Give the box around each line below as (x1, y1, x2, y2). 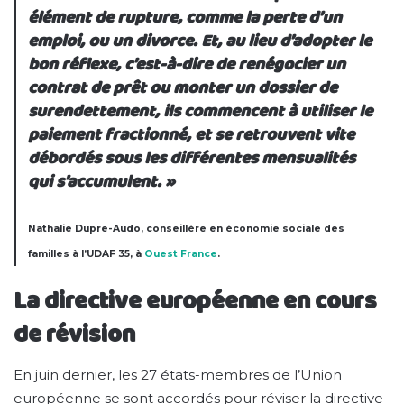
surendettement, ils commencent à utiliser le (28, 98, 373, 124)
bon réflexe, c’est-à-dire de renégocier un (28, 51, 346, 77)
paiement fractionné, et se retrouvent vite (28, 122, 355, 147)
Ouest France (144, 248, 218, 261)
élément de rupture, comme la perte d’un (28, 5, 343, 30)
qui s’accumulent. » (28, 169, 176, 194)
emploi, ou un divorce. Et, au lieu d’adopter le (28, 28, 372, 53)
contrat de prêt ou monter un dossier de (28, 75, 338, 100)
